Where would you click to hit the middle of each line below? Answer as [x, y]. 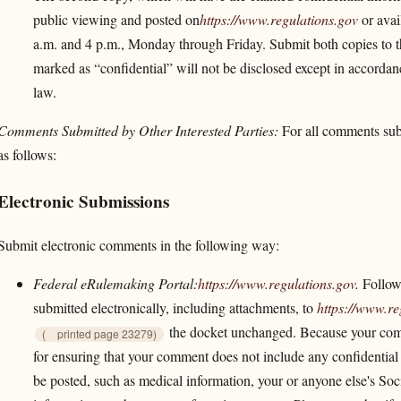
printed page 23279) [107, 334]
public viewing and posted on [116, 20]
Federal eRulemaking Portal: [115, 283]
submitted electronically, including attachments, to [175, 307]
